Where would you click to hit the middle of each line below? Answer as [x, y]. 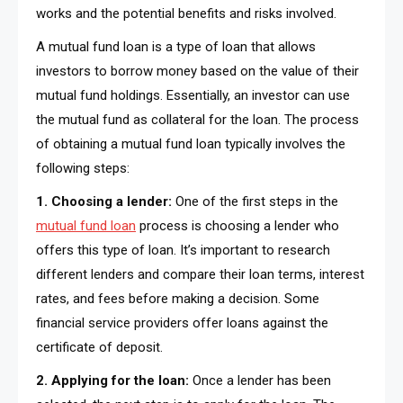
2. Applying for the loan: [112, 380]
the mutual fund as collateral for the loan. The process [197, 119]
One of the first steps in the [257, 201]
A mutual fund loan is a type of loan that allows [176, 46]
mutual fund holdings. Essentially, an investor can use [193, 95]
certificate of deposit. [99, 347]
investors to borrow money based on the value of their [197, 71]
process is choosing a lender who [237, 225]
